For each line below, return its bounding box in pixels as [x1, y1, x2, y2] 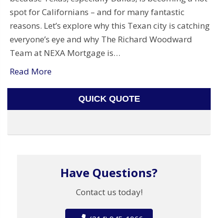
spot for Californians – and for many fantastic [10, 6, 184, 18]
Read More [10, 65, 52, 77]
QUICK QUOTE [78, 93, 140, 104]
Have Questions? [60, 164, 158, 181]
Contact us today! [75, 186, 143, 198]
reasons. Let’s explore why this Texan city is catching [10, 19, 210, 31]
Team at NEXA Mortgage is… [10, 47, 120, 58]
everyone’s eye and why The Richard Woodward [10, 33, 192, 45]
